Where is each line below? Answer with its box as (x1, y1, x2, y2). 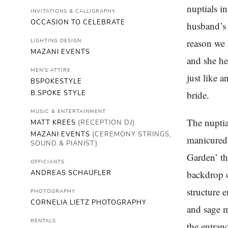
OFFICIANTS (31, 158, 65, 165)
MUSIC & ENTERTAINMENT (31, 108, 106, 115)
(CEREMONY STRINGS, (92, 130, 172, 139)
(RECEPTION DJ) (78, 118, 135, 127)
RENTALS (31, 217, 56, 224)
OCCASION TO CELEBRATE (31, 18, 125, 27)
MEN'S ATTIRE (31, 67, 71, 74)
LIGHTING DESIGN (31, 37, 81, 44)
